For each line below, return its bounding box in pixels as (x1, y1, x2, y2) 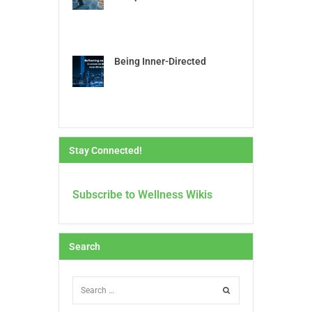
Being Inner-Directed (114, 56, 206, 68)
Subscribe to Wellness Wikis (72, 188, 212, 202)
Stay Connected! (69, 144, 142, 156)
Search (69, 240, 100, 252)
